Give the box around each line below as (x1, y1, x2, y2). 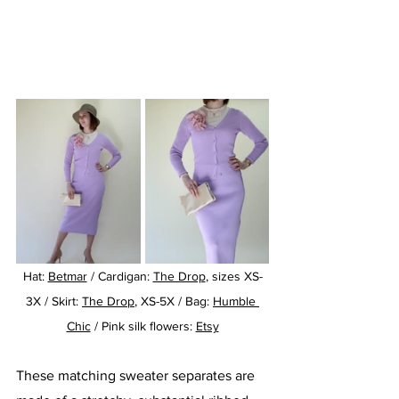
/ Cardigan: (86, 269, 153, 284)
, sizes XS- (205, 269, 263, 284)
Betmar (47, 269, 87, 284)
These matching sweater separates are (16, 368, 258, 384)
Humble (213, 294, 259, 309)
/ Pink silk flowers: (90, 319, 196, 334)
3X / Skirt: (26, 294, 82, 309)
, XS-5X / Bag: (134, 294, 213, 309)
